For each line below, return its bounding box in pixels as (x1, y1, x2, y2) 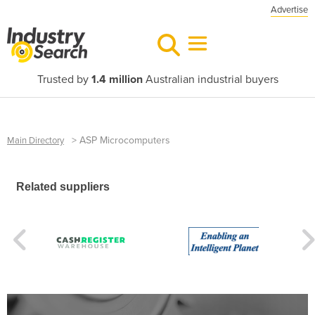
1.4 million (91, 72, 143, 86)
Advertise (271, 4, 308, 15)
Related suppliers (16, 181, 110, 193)
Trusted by (37, 72, 91, 86)
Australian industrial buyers (142, 72, 278, 86)
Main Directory (7, 135, 64, 146)
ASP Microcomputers (79, 134, 170, 146)
